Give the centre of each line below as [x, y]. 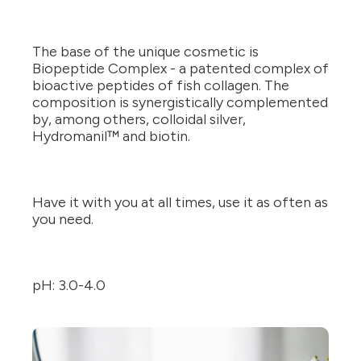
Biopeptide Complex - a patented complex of [180, 69]
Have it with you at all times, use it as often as [180, 203]
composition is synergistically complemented [180, 103]
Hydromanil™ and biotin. [111, 137]
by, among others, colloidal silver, [139, 120]
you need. [63, 220]
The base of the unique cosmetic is [145, 52]
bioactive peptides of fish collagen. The [161, 86]
